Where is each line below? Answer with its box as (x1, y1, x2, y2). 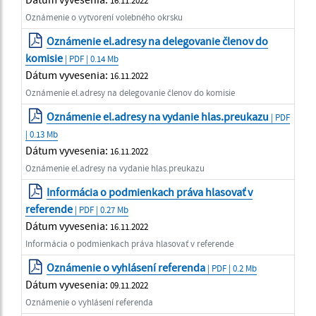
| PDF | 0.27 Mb (73, 203, 128, 215)
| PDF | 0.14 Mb (63, 52, 119, 64)
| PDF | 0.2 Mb (205, 262, 257, 274)
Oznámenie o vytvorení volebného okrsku (25, 11, 183, 23)
